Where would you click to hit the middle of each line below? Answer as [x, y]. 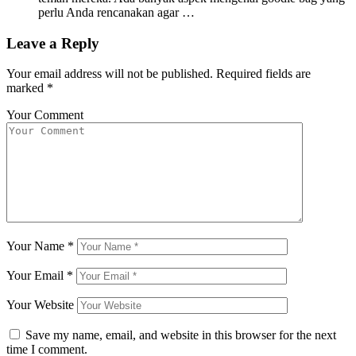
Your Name [37, 246]
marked [27, 88]
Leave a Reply [53, 43]
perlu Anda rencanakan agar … [116, 12]
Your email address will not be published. [110, 74]
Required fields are [262, 74]
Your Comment [45, 115]
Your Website [40, 305]
